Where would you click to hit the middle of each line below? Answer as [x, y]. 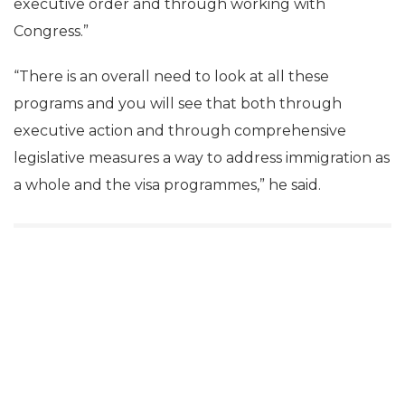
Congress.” [51, 31]
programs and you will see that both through [178, 104]
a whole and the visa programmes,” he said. [167, 185]
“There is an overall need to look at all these [171, 76]
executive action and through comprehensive [180, 131]
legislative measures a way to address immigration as [202, 158]
